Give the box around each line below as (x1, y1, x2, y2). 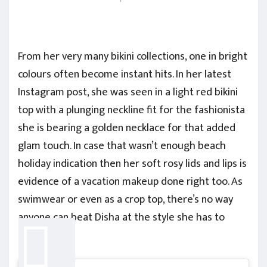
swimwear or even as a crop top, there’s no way (18, 190, 233, 209)
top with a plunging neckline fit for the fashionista (18, 101, 245, 119)
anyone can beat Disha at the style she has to (18, 208, 225, 226)
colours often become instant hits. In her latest (18, 65, 231, 83)
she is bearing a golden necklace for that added (18, 119, 235, 137)
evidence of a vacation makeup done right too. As (18, 172, 243, 191)
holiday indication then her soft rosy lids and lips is (18, 154, 247, 173)
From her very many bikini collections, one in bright (18, 47, 247, 66)
